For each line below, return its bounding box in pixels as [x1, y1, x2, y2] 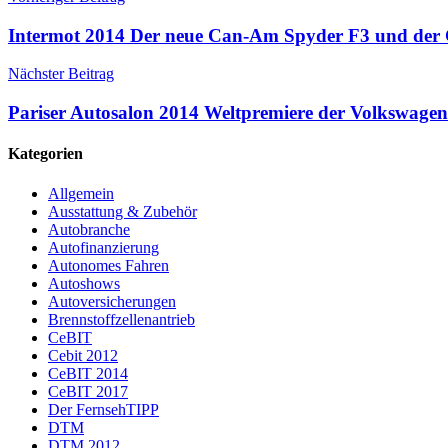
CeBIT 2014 [48, 364, 128, 382]
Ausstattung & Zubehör [48, 202, 197, 220]
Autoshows [48, 274, 120, 292]
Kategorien [8, 145, 83, 163]
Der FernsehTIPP [48, 400, 159, 418]
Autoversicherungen [48, 292, 176, 310]
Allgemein [48, 184, 114, 202]
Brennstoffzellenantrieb [48, 310, 195, 328]
